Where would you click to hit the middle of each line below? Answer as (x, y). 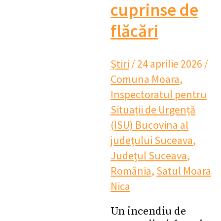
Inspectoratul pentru (159, 94)
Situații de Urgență (153, 109)
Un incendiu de (148, 211)
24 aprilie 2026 (171, 63)
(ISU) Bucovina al (149, 125)
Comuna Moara (145, 79)
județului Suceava (152, 140)
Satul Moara (184, 170)
